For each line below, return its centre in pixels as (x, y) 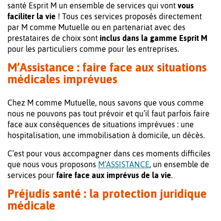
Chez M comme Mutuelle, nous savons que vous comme (106, 103)
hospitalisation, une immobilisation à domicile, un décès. (106, 135)
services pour (32, 175)
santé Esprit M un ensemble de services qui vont (92, 6)
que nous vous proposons (53, 165)
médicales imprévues (62, 79)
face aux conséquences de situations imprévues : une (101, 125)
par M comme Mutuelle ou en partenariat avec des (96, 27)
